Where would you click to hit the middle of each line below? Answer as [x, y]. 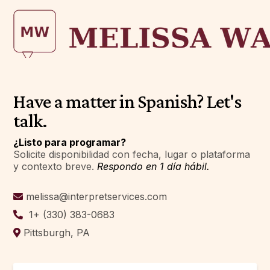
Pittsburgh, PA [57, 233]
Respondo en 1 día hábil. [154, 166]
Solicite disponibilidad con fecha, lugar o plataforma [132, 154]
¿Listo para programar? [70, 142]
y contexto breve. [55, 166]
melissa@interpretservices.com [97, 196]
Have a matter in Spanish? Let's [127, 101]
